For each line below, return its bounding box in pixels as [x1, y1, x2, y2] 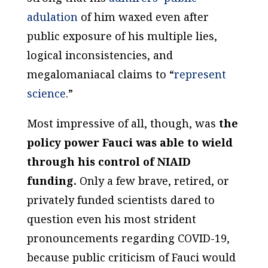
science [26, 86, 66, 100]
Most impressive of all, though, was [26, 115, 219, 130]
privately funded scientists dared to [26, 192, 215, 207]
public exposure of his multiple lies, [26, 28, 217, 43]
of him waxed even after [77, 9, 209, 24]
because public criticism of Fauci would [26, 249, 236, 264]
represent [173, 66, 226, 81]
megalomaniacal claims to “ [26, 66, 174, 81]
